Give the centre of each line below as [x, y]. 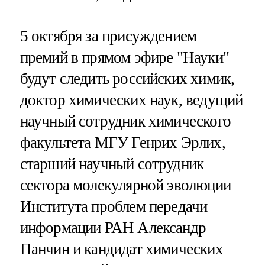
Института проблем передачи [114, 207]
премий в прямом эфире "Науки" [124, 58]
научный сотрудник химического [125, 122]
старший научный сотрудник [112, 164]
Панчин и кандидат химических [121, 249]
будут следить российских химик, [127, 79]
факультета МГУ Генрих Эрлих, [122, 143]
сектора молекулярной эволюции [125, 185]
